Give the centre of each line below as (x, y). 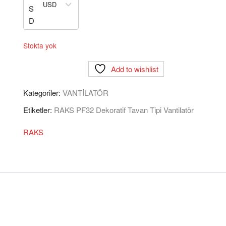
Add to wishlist (135, 69)
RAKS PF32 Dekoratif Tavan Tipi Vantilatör (124, 110)
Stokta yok (40, 45)
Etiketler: (39, 110)
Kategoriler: (43, 93)
